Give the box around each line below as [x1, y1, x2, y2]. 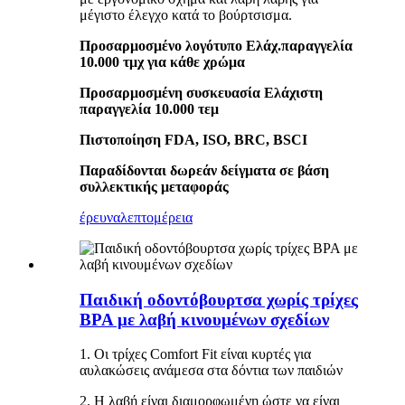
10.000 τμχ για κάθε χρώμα [80, 53, 245, 70]
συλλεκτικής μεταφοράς [80, 178, 229, 194]
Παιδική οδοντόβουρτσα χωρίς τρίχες [80, 289, 358, 309]
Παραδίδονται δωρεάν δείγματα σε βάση [80, 162, 329, 178]
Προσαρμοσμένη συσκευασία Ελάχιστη [80, 84, 323, 100]
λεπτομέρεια [120, 209, 193, 225]
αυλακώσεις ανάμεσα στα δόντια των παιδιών [80, 363, 343, 379]
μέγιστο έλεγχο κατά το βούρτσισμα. [80, 6, 292, 23]
